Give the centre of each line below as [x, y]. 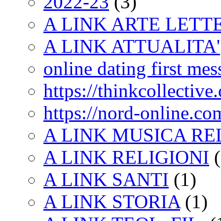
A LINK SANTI [106, 179]
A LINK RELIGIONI [126, 157]
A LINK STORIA [112, 202]
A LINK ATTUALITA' [132, 46]
